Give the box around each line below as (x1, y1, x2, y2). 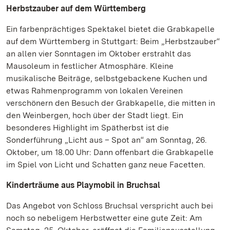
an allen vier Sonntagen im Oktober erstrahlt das (6, 49, 191, 59)
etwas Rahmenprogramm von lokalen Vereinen (6, 86, 183, 95)
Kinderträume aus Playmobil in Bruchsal (6, 180, 160, 190)
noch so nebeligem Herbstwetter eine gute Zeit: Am (6, 213, 202, 223)
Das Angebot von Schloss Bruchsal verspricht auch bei (6, 201, 213, 210)
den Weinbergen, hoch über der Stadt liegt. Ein (6, 110, 183, 120)
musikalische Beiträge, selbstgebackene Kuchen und (6, 73, 207, 83)
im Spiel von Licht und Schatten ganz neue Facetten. (6, 160, 207, 169)
